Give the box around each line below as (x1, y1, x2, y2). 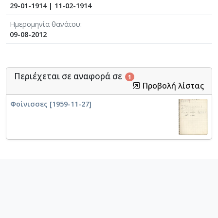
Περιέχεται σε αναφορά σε (14, 71, 124, 82)
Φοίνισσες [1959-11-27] (10, 99, 91, 109)
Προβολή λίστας (140, 80, 204, 91)
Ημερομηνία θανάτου (10, 19, 80, 29)
